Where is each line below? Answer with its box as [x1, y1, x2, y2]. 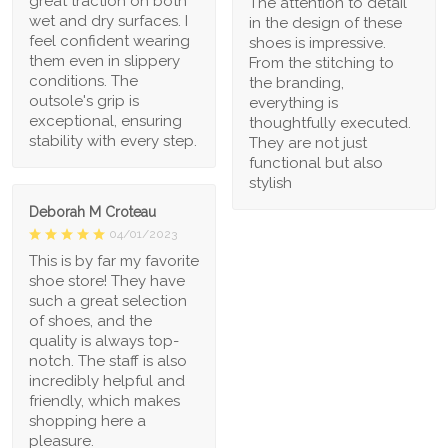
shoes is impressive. [249, 34, 386, 53]
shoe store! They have [29, 271, 185, 290]
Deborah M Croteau [29, 203, 156, 220]
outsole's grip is [29, 91, 139, 110]
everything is [249, 94, 338, 113]
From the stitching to [249, 54, 394, 73]
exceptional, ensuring [29, 111, 182, 130]
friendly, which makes [29, 391, 180, 410]
